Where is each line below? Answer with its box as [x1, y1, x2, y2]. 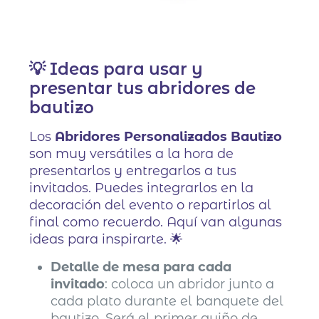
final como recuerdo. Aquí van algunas [29, 214, 283, 230]
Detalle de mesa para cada [51, 258, 232, 275]
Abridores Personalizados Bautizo [55, 128, 283, 145]
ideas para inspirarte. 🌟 [29, 231, 184, 247]
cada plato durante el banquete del [51, 293, 284, 309]
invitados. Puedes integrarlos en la [29, 179, 254, 196]
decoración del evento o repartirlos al [29, 197, 272, 213]
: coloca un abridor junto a [105, 276, 275, 292]
